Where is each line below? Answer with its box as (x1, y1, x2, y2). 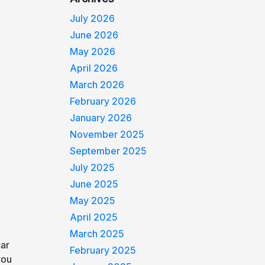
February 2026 (70, 95, 137, 107)
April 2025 (70, 211, 118, 223)
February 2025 (70, 244, 137, 256)
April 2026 (70, 62, 118, 74)
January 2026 (70, 112, 132, 124)
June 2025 (70, 178, 119, 190)
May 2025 (70, 195, 116, 206)
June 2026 (70, 29, 119, 41)
